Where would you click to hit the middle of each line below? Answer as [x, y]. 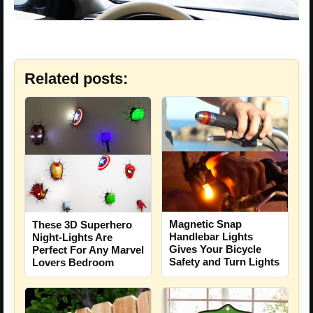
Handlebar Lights [211, 236]
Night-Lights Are [72, 237]
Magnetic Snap [205, 224]
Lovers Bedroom [73, 262]
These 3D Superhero [82, 224]
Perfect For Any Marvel [88, 249]
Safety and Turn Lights [224, 261]
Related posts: [76, 78]
